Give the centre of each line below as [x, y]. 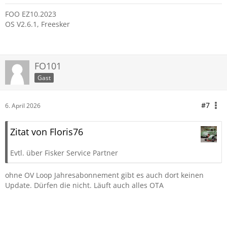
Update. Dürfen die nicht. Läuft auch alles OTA [84, 185]
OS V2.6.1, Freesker [37, 24]
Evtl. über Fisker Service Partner [64, 153]
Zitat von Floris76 [47, 132]
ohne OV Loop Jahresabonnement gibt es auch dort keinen [104, 175]
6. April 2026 [23, 106]
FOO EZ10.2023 [31, 14]
